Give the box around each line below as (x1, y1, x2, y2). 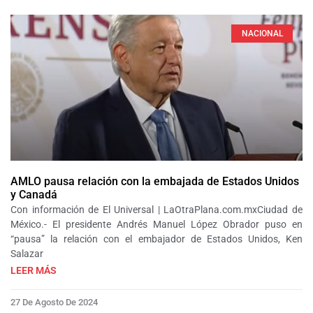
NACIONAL (241, 29, 283, 39)
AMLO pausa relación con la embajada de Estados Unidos (10, 174, 299, 188)
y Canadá (10, 187, 57, 201)
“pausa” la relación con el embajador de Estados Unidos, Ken (10, 233, 303, 245)
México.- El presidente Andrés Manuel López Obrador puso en (10, 218, 303, 230)
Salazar (10, 247, 43, 259)
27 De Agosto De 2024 (10, 296, 98, 307)
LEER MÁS (10, 264, 57, 276)
